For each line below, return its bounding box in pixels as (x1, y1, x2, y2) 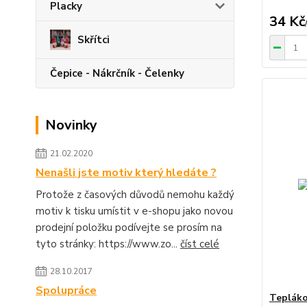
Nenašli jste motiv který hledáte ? (36, 164, 217, 180)
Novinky (45, 115, 97, 134)
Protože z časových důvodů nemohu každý (36, 187, 234, 201)
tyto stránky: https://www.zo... (36, 236, 180, 251)
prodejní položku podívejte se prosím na (36, 220, 222, 234)
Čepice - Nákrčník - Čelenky (50, 66, 184, 80)
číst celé (180, 236, 219, 251)
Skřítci (77, 32, 110, 47)
